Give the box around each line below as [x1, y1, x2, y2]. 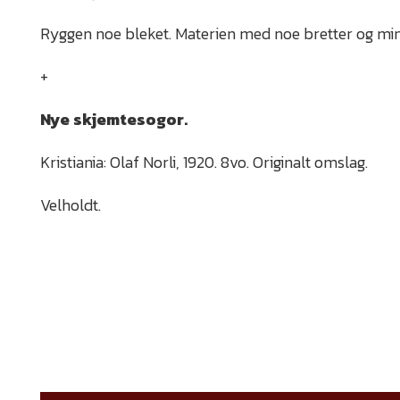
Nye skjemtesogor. [40, 106, 187, 131]
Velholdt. [40, 192, 101, 217]
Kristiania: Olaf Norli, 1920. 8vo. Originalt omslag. [40, 149, 368, 174]
